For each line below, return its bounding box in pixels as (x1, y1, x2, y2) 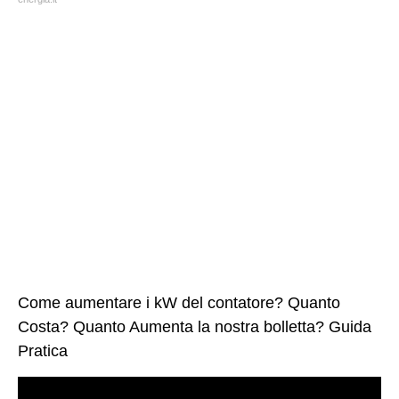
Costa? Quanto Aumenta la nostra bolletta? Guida (18, 318, 371, 336)
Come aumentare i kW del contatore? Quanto (18, 294, 340, 312)
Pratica (18, 342, 68, 360)
